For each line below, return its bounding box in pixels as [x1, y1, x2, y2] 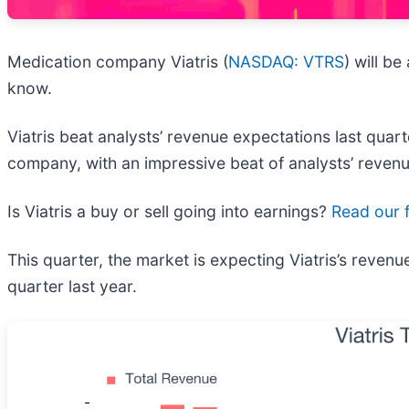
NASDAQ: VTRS [228, 51, 344, 71]
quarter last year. [7, 276, 137, 296]
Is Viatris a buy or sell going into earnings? [7, 201, 331, 221]
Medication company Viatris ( [7, 51, 228, 71]
